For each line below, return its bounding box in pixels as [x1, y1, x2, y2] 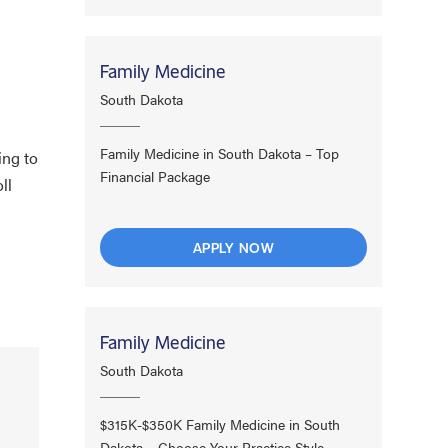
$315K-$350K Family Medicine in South [100, 413, 341, 434]
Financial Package [100, 165, 211, 186]
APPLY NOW [192, 237, 275, 257]
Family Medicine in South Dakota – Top [100, 142, 340, 163]
